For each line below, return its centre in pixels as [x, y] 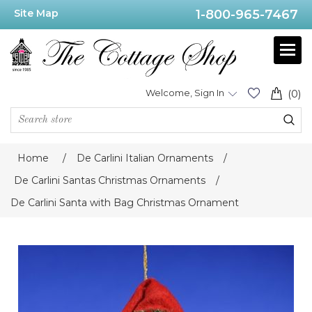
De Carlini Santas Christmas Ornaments [110, 181]
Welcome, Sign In [185, 93]
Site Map [36, 13]
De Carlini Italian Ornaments [145, 158]
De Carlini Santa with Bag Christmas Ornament [125, 203]
